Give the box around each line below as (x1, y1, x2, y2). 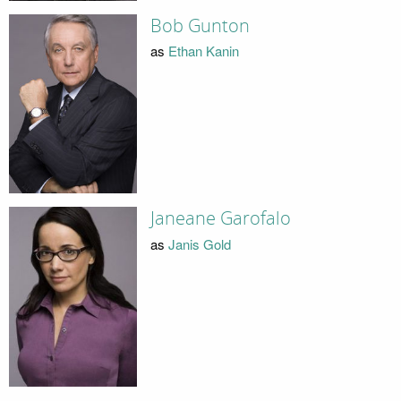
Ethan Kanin (167, 41, 239, 61)
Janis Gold (167, 234, 231, 253)
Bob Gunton (149, 14, 250, 37)
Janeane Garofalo (149, 208, 291, 230)
